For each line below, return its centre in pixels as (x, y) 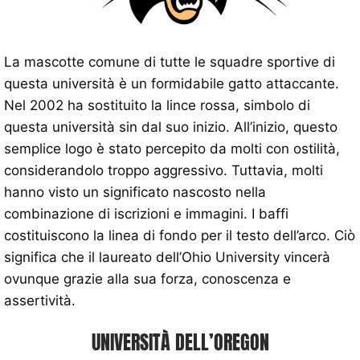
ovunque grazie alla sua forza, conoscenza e (147, 278)
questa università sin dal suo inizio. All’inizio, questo (171, 127)
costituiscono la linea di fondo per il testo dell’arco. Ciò (180, 235)
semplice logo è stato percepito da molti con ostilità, (172, 148)
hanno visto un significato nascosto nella (135, 192)
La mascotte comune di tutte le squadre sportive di (170, 61)
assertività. (40, 300)
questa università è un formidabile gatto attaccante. (172, 83)
